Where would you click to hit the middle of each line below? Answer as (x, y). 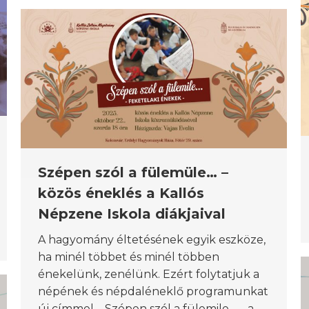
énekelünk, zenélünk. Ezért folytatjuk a (149, 274)
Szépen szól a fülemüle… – (133, 172)
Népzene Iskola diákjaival (132, 213)
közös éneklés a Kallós (121, 193)
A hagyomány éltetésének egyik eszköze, (152, 239)
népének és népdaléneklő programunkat (153, 291)
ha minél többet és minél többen (129, 257)
